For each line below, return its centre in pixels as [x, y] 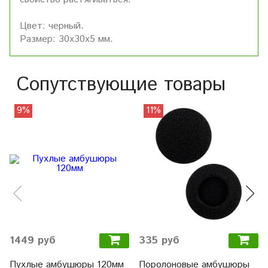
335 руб [159, 240]
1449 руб [33, 240]
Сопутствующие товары [121, 85]
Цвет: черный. [52, 26]
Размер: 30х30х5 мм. [66, 39]
